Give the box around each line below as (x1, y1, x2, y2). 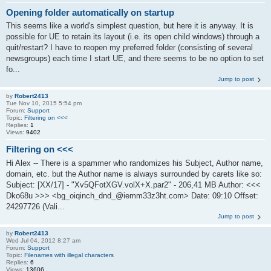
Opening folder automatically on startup (6, 7, 174, 18)
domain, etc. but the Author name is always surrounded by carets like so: (6, 169, 262, 178)
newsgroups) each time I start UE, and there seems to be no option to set (6, 54, 264, 64)
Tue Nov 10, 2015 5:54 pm (6, 100, 82, 107)
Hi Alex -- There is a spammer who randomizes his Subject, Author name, (6, 158, 263, 168)
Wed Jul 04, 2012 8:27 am (6, 237, 80, 244)
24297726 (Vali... (6, 201, 65, 211)
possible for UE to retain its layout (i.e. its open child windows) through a (6, 32, 260, 42)
